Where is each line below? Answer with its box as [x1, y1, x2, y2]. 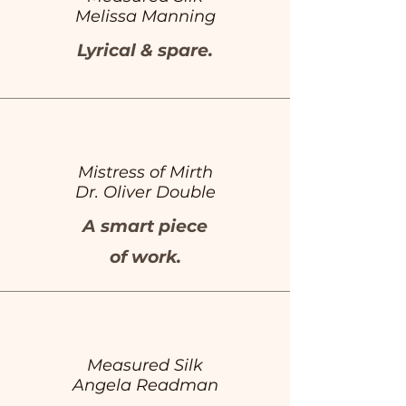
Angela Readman [72, 375, 218, 395]
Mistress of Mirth [77, 162, 213, 182]
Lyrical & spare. [77, 40, 213, 61]
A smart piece [82, 216, 208, 237]
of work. [109, 246, 181, 267]
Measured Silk [87, 355, 203, 375]
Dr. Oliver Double [74, 182, 216, 202]
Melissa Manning [74, 6, 216, 26]
